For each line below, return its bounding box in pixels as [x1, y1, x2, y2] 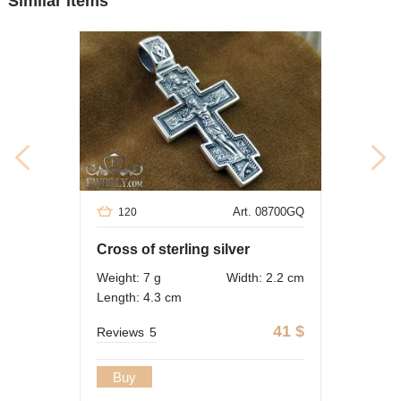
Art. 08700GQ [233, 205, 304, 219]
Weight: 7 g [97, 270, 161, 286]
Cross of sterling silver [97, 242, 250, 258]
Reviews [97, 325, 144, 340]
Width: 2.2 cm [226, 270, 304, 286]
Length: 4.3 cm [97, 290, 182, 305]
